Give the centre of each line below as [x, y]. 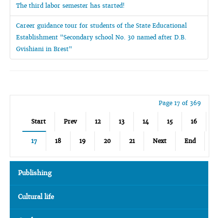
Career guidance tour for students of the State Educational [101, 26]
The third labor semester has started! [70, 6]
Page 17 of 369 [180, 103]
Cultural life [36, 197]
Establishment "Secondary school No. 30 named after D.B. [101, 37]
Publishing [35, 173]
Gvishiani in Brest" [44, 49]
